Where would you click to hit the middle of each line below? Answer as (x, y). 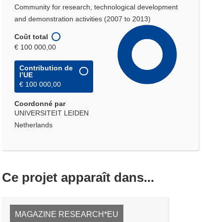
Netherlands (34, 125)
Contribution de (46, 68)
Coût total (31, 36)
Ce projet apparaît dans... (78, 177)
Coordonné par (40, 103)
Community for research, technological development (96, 7)
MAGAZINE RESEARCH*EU (67, 214)
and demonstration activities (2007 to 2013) (83, 19)
